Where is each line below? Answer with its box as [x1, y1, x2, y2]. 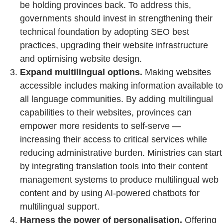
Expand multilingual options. [20, 67, 142, 77]
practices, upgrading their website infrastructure [20, 40, 208, 50]
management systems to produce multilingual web [20, 174, 219, 185]
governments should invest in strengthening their [20, 13, 213, 23]
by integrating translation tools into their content [20, 161, 208, 171]
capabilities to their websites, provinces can [20, 107, 192, 117]
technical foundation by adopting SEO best [20, 26, 189, 37]
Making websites [142, 67, 211, 77]
